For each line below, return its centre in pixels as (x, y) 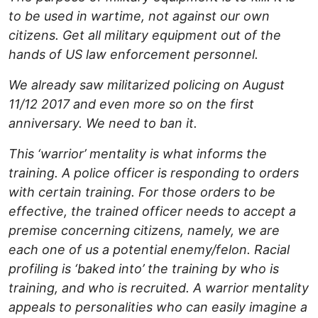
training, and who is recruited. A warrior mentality (159, 288)
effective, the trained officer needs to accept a (152, 212)
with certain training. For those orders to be (142, 192)
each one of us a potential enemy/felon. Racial (149, 250)
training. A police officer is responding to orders (154, 173)
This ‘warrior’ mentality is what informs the (138, 154)
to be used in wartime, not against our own (139, 16)
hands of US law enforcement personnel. (133, 55)
